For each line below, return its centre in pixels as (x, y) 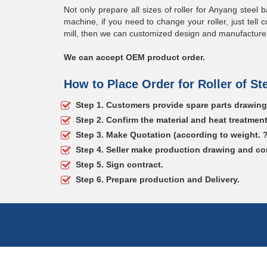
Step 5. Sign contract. (119, 164)
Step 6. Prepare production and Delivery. (158, 179)
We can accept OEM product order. (134, 57)
